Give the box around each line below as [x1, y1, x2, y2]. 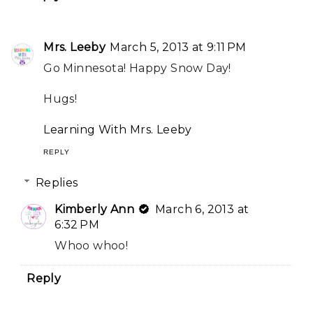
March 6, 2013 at [155, 202, 249, 216]
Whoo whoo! [54, 238, 129, 252]
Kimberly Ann [54, 202, 135, 216]
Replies [35, 175, 78, 189]
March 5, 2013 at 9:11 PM [110, 40, 247, 54]
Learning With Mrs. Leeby [43, 122, 192, 136]
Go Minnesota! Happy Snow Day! [43, 61, 231, 75]
